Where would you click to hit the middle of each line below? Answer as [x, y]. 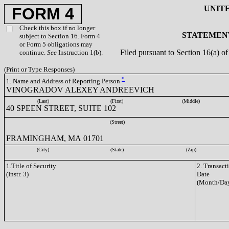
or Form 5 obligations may [56, 44]
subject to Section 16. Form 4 [60, 36]
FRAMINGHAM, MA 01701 [55, 138]
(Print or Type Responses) [39, 69]
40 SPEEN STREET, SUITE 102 [61, 108]
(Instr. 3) [17, 174]
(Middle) [191, 101]
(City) [43, 150]
